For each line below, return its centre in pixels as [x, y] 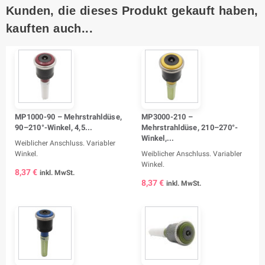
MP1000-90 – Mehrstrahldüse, [69, 117]
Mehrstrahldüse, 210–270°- [190, 127]
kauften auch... [49, 28]
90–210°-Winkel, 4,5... [54, 127]
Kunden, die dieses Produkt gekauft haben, [132, 10]
